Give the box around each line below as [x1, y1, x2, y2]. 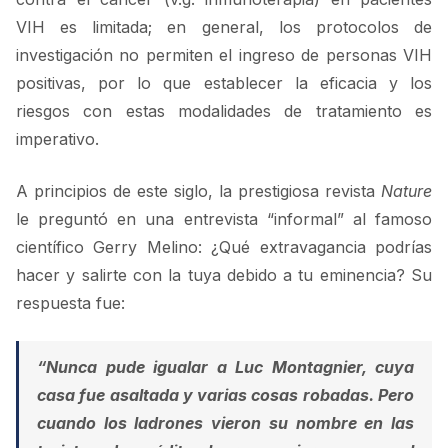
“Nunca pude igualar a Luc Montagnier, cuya [37, 357, 414, 378]
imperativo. [16, 129, 99, 150]
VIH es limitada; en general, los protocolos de [16, 17, 432, 38]
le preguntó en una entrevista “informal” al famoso [16, 209, 432, 230]
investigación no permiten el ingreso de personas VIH [16, 45, 432, 66]
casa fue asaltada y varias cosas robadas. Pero [37, 385, 414, 406]
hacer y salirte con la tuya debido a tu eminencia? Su [16, 265, 432, 286]
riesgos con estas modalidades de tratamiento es [16, 101, 432, 122]
